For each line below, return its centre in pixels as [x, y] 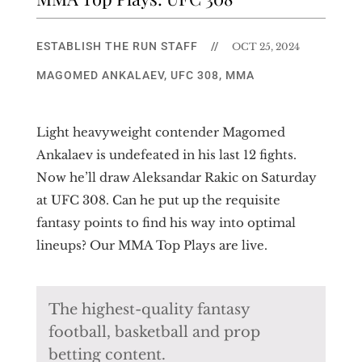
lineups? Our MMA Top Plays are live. [152, 245]
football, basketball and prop [154, 332]
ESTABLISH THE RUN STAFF [117, 46]
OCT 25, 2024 [265, 46]
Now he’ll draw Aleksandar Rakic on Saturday [176, 177]
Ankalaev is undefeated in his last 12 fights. [166, 154]
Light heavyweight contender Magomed [160, 132]
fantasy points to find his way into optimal [166, 222]
